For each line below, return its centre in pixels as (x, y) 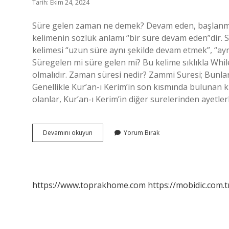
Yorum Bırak (142, 133)
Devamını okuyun (68, 133)
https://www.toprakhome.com (89, 185)
